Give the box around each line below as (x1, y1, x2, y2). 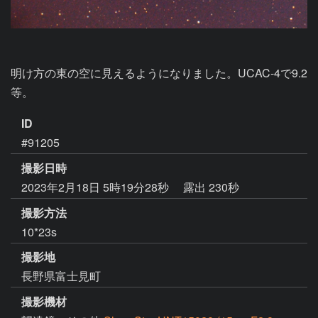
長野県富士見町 (21, 268, 101, 285)
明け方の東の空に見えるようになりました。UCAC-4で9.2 (11, 65, 307, 81)
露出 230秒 (183, 178, 239, 195)
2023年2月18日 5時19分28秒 (21, 178, 172, 195)
